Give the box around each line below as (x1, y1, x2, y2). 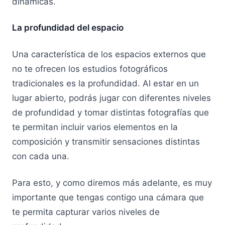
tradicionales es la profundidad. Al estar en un (12, 78, 199, 89)
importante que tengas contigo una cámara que (12, 192, 204, 202)
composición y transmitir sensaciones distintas (12, 137, 200, 147)
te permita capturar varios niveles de (12, 206, 160, 217)
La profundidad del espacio (12, 23, 124, 33)
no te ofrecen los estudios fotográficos (12, 64, 168, 74)
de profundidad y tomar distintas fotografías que (12, 107, 209, 118)
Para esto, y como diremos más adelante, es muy (12, 177, 212, 188)
